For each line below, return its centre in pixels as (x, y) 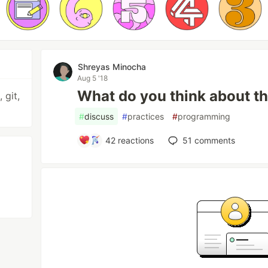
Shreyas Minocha (112, 66)
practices (146, 116)
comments (214, 140)
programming (204, 116)
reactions (135, 140)
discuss (99, 116)
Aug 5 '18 (93, 78)
